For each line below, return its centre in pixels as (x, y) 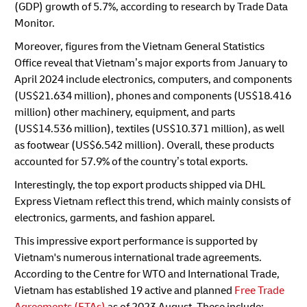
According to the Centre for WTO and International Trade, (147, 274)
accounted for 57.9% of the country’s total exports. (131, 161)
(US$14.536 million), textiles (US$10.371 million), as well (149, 128)
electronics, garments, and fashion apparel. (115, 218)
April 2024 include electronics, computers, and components (153, 79)
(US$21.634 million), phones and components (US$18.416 (153, 96)
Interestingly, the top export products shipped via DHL (140, 185)
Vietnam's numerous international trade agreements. (138, 257)
